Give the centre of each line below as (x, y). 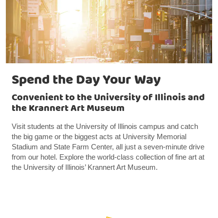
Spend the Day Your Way (86, 80)
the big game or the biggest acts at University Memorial (99, 137)
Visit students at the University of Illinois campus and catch (105, 127)
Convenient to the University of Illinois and (108, 98)
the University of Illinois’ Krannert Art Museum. (85, 167)
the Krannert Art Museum (68, 109)
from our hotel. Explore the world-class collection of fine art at (108, 157)
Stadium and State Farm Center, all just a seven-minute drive (108, 147)
